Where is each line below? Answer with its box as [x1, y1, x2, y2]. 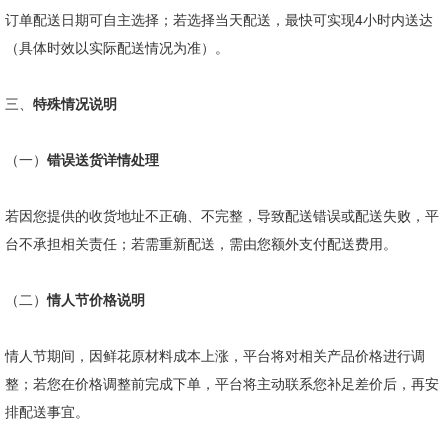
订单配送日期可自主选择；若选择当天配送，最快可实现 [5, 9, 355, 29]
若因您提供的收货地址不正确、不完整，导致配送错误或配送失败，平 [5, 205, 439, 225]
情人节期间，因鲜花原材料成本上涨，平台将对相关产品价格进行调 [5, 345, 425, 365]
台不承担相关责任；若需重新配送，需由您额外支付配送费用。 [5, 233, 397, 253]
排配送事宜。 [5, 401, 89, 421]
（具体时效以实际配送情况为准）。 [5, 37, 229, 57]
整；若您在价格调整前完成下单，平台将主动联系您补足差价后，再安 [5, 373, 439, 393]
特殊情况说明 [33, 93, 117, 113]
